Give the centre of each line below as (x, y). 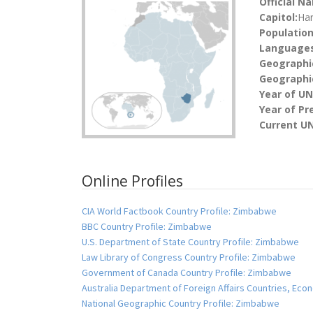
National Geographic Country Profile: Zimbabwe (181, 303)
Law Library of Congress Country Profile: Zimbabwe (189, 257)
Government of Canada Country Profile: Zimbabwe (187, 272)
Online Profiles (132, 181)
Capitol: (278, 17)
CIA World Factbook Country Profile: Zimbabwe (179, 211)
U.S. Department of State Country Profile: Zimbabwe (190, 241)
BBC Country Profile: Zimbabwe (147, 226)
